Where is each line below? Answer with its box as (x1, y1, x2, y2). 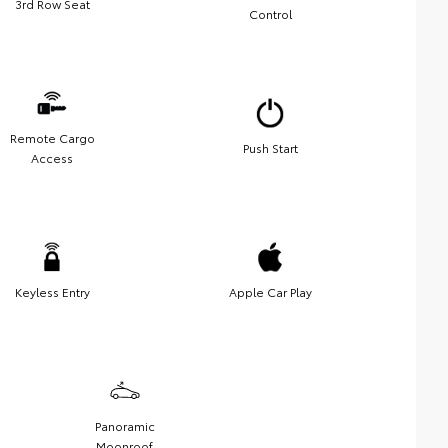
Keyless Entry (14, 282, 90, 300)
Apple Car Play (228, 282, 312, 300)
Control (248, 4, 292, 22)
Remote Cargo (9, 128, 95, 146)
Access (31, 148, 73, 166)
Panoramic (94, 416, 155, 434)
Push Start (242, 138, 298, 156)
